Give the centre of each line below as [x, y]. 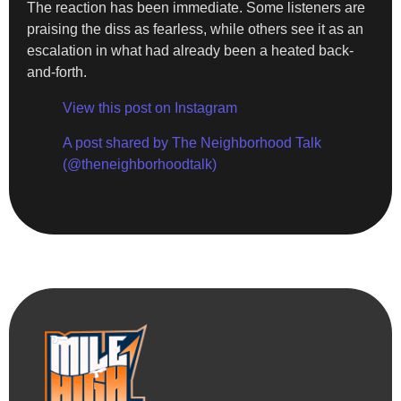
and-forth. [57, 73]
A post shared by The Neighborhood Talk [192, 142]
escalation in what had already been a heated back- [190, 51]
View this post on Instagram [150, 108]
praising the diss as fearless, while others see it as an [195, 30]
